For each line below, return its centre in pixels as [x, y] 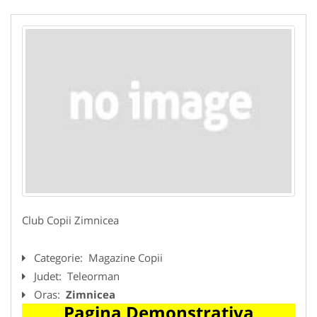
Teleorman [93, 276]
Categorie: [60, 257]
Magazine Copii [126, 257]
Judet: [49, 276]
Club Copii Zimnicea [70, 220]
